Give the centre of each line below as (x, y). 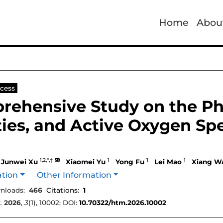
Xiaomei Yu (86, 162)
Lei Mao (168, 162)
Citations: (63, 190)
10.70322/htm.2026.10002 (123, 203)
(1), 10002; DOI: (54, 203)
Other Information (74, 175)
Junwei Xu (19, 162)
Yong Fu (130, 162)
